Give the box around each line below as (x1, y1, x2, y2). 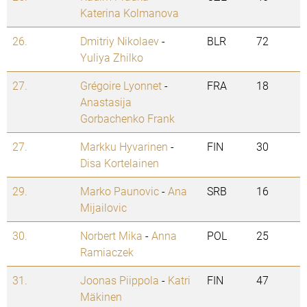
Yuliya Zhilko (80, 50, 143, 65)
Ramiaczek (80, 245, 134, 260)
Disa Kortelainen (80, 156, 159, 171)
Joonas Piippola (80, 273, 159, 288)
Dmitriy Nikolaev (80, 34, 159, 49)
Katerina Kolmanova (80, 5, 179, 21)
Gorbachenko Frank (80, 111, 175, 126)
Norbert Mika (80, 228, 143, 243)
